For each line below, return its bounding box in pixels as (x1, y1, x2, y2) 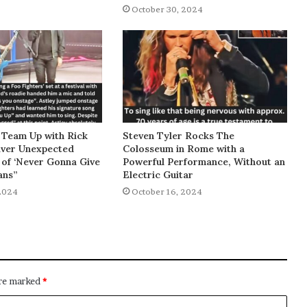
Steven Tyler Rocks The (122, 130, 234, 143)
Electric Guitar (122, 169, 193, 182)
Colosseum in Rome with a (122, 143, 245, 156)
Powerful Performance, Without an (122, 156, 285, 169)
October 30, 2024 (131, 3, 203, 14)
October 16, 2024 (131, 186, 202, 197)
